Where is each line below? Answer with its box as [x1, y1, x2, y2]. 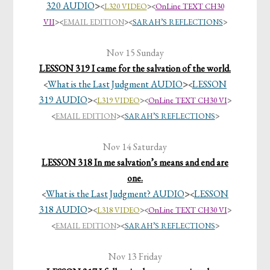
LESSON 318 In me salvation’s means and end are [42, 156, 228, 169]
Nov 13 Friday [108, 250, 162, 263]
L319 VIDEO [96, 95, 140, 106]
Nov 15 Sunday [106, 46, 164, 60]
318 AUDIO [39, 203, 87, 216]
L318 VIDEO [96, 205, 140, 216]
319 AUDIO [39, 93, 87, 107]
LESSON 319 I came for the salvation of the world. [39, 62, 231, 75]
